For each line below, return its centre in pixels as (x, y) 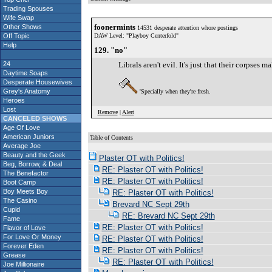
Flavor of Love (23, 228)
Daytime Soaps (25, 73)
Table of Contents (111, 138)
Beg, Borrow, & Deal (32, 164)
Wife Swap (18, 18)
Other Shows (22, 27)
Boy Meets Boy (25, 191)
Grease (13, 255)
